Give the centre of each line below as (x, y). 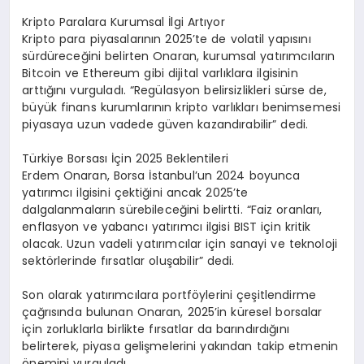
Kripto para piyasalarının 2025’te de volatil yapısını (167, 39)
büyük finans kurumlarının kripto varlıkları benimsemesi (182, 108)
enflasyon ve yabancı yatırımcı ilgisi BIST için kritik (167, 227)
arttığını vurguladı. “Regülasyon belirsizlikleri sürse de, (174, 91)
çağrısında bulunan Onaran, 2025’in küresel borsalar (172, 312)
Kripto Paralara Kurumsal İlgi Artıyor (123, 22)
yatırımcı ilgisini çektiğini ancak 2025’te (135, 193)
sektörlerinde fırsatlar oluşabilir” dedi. (128, 261)
